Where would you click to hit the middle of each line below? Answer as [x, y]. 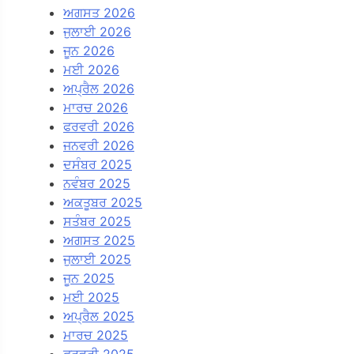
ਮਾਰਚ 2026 [96, 107]
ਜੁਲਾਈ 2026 [97, 31]
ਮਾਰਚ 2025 [96, 335]
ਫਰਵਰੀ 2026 [99, 126]
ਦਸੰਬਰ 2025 [98, 164]
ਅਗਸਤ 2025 [99, 240]
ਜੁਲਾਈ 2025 [97, 259]
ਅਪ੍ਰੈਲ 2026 [99, 88]
